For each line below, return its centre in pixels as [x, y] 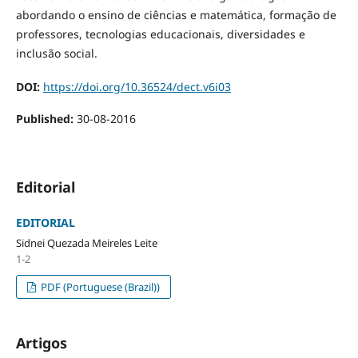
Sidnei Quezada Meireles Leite [86, 243]
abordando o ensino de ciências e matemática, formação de [176, 14]
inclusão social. [56, 53]
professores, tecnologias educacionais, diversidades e [160, 34]
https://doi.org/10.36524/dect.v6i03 [137, 86]
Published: [46, 119]
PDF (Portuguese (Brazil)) [99, 286]
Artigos [41, 342]
